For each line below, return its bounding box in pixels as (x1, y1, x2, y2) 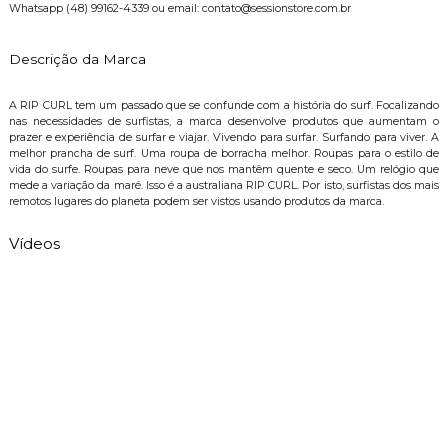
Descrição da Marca (8, 51, 146, 68)
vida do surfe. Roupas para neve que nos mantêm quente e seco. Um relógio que (8, 163, 440, 177)
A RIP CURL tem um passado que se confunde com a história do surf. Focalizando (8, 99, 440, 113)
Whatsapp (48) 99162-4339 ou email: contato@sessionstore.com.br (8, 2, 351, 16)
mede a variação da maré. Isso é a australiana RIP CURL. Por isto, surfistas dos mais (8, 179, 440, 193)
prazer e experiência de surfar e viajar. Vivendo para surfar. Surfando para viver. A (8, 131, 440, 145)
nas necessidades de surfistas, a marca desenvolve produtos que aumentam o (8, 115, 440, 129)
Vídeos (8, 234, 60, 254)
